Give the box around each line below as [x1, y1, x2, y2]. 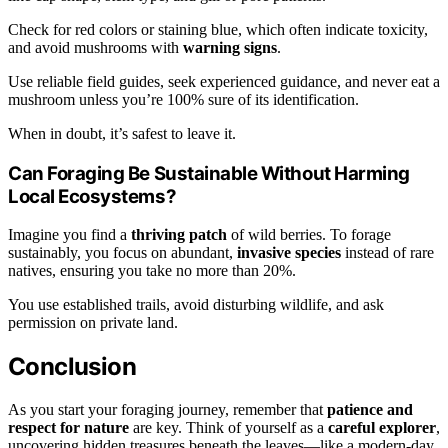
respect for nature [8, 419, 129, 437]
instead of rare [341, 244, 434, 262]
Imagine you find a [8, 226, 131, 244]
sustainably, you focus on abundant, [8, 244, 237, 262]
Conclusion [8, 352, 136, 382]
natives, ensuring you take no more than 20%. [8, 262, 296, 280]
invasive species [237, 244, 341, 262]
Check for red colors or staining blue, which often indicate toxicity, [8, 20, 428, 38]
